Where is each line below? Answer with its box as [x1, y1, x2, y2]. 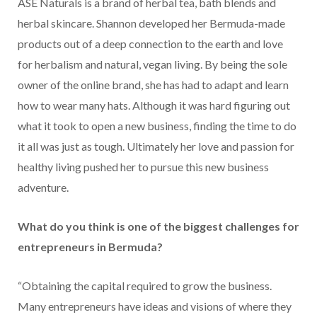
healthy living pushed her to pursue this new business [18, 160, 269, 174]
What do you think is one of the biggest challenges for [18, 219, 299, 234]
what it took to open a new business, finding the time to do [18, 119, 296, 133]
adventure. [18, 180, 69, 195]
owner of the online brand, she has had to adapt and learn [18, 78, 289, 92]
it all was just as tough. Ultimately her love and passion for [18, 139, 294, 154]
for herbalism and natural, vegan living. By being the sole [18, 57, 287, 71]
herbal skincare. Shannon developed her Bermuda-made [18, 16, 285, 30]
